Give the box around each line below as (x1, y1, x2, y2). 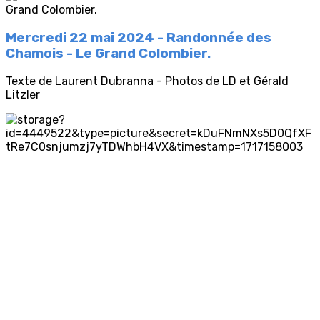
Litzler (6, 88, 40, 102)
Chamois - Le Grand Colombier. (6, 45, 211, 61)
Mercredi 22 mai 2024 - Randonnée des (6, 29, 271, 46)
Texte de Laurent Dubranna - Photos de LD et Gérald (6, 74, 289, 89)
